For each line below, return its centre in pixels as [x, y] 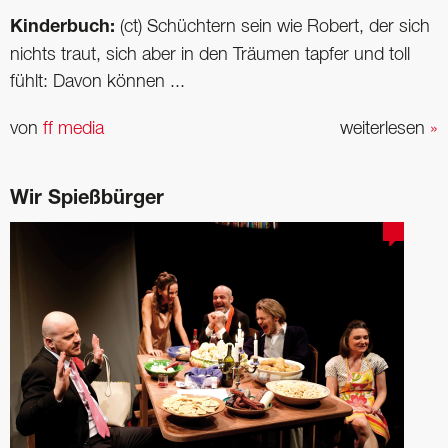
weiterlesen [385, 128]
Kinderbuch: [65, 28]
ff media [73, 128]
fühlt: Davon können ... [97, 82]
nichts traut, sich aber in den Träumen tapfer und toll [210, 55]
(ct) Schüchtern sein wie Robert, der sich [275, 27]
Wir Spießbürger [87, 199]
